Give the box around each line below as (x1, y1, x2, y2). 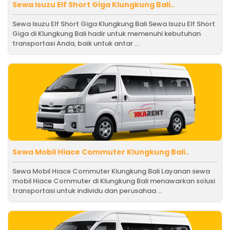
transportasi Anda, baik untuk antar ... (12, 38, 139, 48)
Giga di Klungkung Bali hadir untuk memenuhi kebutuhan (12, 28, 201, 39)
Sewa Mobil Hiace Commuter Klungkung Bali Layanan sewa (12, 166, 210, 176)
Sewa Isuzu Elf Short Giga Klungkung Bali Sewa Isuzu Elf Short (12, 18, 215, 29)
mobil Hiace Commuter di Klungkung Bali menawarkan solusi (12, 176, 215, 186)
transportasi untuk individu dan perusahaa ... (12, 185, 162, 196)
